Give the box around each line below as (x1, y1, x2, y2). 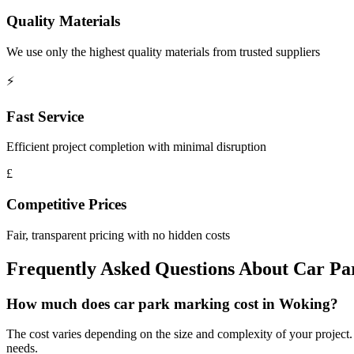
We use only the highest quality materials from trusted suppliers (6, 44, 320, 58)
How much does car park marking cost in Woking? (6, 295, 338, 312)
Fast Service (6, 107, 84, 125)
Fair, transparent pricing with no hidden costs (6, 228, 230, 242)
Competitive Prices (6, 196, 126, 213)
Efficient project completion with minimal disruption (6, 140, 266, 154)
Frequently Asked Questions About (6, 258, 293, 279)
